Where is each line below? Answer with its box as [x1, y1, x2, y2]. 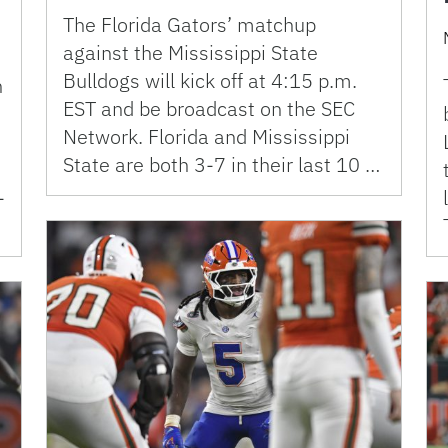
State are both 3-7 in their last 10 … [63, 150, 380, 178]
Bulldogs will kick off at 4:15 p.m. [63, 66, 357, 94]
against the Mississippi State [63, 38, 318, 66]
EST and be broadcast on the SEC [63, 94, 355, 122]
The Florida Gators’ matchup [63, 10, 316, 38]
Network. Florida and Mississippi [63, 122, 350, 150]
